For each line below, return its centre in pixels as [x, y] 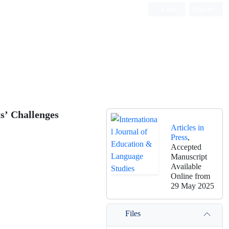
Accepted [186, 147]
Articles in [187, 127]
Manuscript [189, 156]
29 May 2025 [192, 186]
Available [186, 166]
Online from [190, 176]
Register [204, 9]
